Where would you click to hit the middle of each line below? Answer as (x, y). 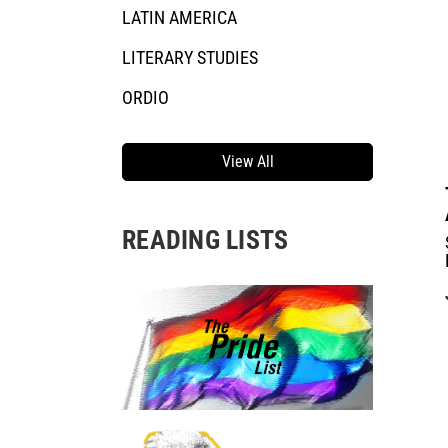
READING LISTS (205, 239)
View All (247, 161)
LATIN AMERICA (179, 17)
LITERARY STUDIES (190, 57)
